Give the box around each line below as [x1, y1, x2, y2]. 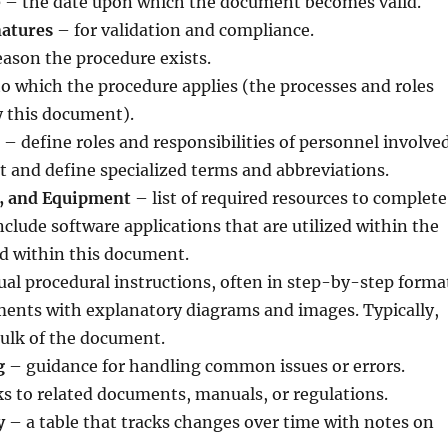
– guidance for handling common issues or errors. [4, 355, 405, 376]
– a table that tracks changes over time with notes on [4, 411, 434, 432]
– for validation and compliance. [52, 19, 314, 40]
